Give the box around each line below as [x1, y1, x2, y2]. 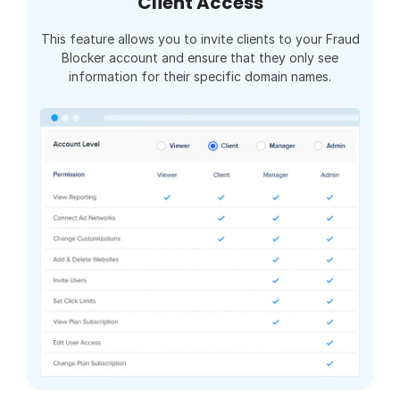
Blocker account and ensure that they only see [62, 50, 338, 66]
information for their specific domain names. [69, 69, 331, 85]
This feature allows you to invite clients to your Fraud [40, 31, 360, 47]
